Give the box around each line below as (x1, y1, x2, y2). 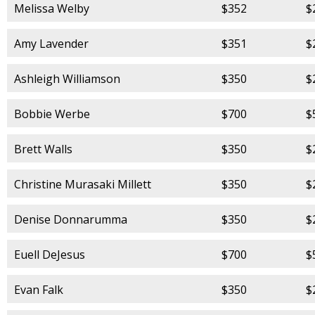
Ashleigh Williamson (14, 70, 120, 86)
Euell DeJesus (14, 246, 85, 262)
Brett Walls (14, 141, 72, 157)
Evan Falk (14, 281, 63, 297)
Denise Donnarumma (14, 211, 127, 227)
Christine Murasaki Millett (14, 176, 151, 192)
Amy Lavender (14, 35, 89, 51)
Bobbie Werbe (14, 105, 90, 122)
